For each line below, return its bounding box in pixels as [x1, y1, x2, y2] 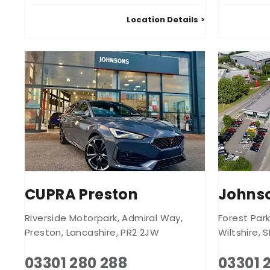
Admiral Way [122, 212, 181, 225]
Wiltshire [218, 226, 259, 239]
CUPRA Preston [25, 184, 139, 205]
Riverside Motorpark [25, 212, 118, 225]
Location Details [127, 13, 198, 25]
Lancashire [66, 226, 116, 239]
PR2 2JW [121, 226, 160, 239]
